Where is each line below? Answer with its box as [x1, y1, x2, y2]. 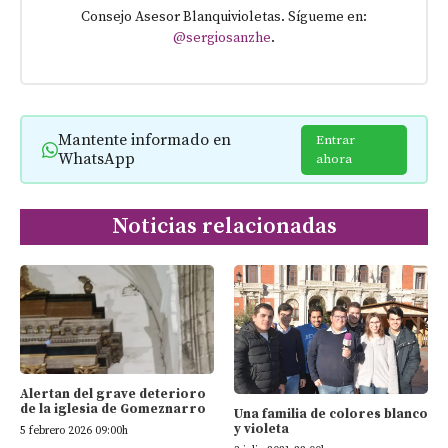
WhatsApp [57, 148, 135, 169]
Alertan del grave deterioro [20, 386, 206, 403]
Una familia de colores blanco [234, 405, 428, 422]
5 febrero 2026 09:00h [20, 424, 128, 439]
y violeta [234, 420, 289, 437]
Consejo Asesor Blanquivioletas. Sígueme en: [81, 7, 367, 26]
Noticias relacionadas [111, 213, 337, 241]
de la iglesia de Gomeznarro [20, 401, 206, 418]
